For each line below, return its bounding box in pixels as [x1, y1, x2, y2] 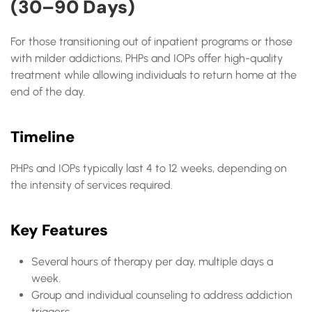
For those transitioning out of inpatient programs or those [10, 35, 292, 48]
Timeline [10, 127, 75, 147]
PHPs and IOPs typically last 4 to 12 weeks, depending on [10, 162, 287, 175]
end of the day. [10, 85, 85, 98]
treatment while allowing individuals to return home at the [10, 68, 297, 81]
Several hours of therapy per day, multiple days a [31, 255, 273, 268]
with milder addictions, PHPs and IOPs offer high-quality [10, 52, 283, 65]
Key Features [10, 220, 108, 240]
